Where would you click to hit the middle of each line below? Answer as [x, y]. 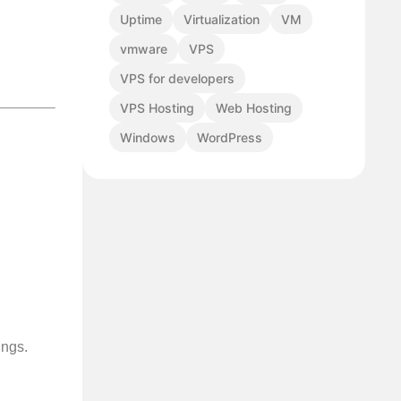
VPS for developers [177, 79]
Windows [148, 138]
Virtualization [222, 20]
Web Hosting [254, 108]
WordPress [230, 138]
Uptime [141, 20]
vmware [144, 49]
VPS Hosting [157, 108]
